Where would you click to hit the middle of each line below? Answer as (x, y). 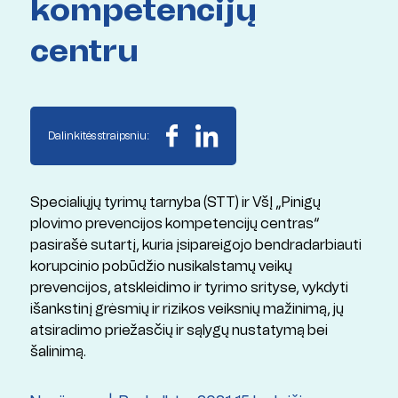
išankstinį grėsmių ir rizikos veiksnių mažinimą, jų (187, 309)
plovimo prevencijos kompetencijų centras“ (175, 224)
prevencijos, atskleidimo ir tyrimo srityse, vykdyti (189, 288)
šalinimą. (58, 352)
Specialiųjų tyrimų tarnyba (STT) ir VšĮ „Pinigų (175, 203)
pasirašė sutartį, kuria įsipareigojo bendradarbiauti (195, 245)
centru (84, 51)
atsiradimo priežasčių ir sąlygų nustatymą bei (179, 330)
